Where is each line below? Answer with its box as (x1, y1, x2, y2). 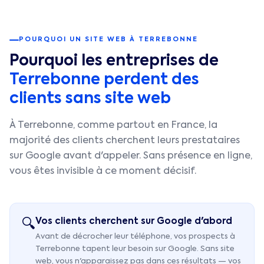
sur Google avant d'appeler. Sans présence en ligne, (9, 151, 252, 161)
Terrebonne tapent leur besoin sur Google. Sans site (35, 245, 235, 253)
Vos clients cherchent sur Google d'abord (35, 217, 232, 226)
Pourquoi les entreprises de (9, 54, 219, 69)
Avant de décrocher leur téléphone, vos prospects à (35, 233, 235, 240)
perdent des (100, 72, 199, 88)
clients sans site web (9, 91, 171, 107)
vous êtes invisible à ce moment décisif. (9, 167, 196, 176)
